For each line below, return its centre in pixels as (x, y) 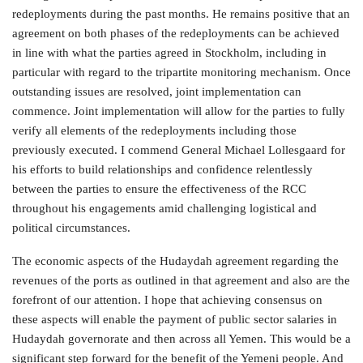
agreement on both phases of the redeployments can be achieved (176, 33)
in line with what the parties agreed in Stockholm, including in (169, 53)
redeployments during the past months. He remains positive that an (181, 14)
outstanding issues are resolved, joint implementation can (157, 92)
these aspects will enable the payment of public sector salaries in (175, 319)
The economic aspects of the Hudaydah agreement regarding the (175, 261)
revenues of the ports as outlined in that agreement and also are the (181, 280)
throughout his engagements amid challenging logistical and (164, 208)
